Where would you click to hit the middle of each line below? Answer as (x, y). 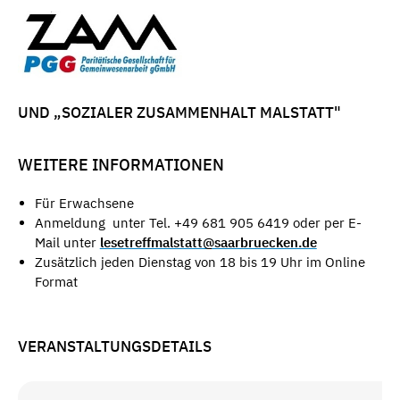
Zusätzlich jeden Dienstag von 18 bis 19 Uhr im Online (200, 262)
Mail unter (67, 242)
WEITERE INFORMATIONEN (121, 165)
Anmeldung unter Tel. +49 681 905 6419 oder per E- (198, 222)
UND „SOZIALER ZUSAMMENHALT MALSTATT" (179, 112)
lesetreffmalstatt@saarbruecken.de (208, 242)
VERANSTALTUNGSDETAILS (115, 347)
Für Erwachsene (84, 203)
